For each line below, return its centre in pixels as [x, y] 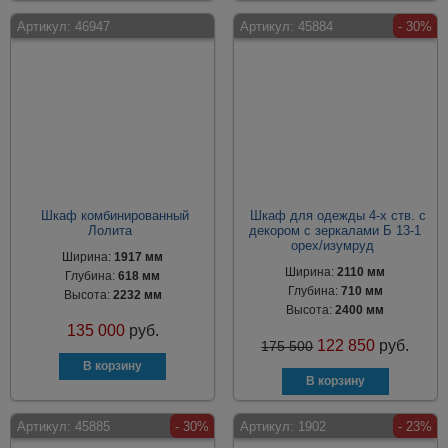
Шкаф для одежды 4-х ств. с [337, 215]
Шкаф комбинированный [115, 215]
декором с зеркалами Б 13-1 [335, 230]
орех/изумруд [333, 245]
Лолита [110, 230]
